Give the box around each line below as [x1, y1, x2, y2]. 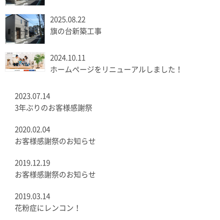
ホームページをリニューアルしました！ [50, 66, 183, 74]
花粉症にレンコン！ [15, 204, 81, 212]
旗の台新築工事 [50, 27, 102, 35]
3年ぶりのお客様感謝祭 [15, 104, 92, 112]
